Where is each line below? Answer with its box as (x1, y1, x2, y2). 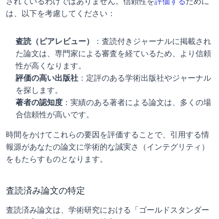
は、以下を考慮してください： (6, 8, 115, 18)
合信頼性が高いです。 (16, 109, 94, 119)
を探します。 (16, 85, 63, 95)
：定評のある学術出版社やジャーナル (78, 73, 211, 83)
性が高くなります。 (16, 61, 86, 70)
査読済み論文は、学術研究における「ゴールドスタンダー (6, 205, 209, 215)
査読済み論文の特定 (6, 185, 85, 196)
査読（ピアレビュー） (16, 36, 94, 46)
